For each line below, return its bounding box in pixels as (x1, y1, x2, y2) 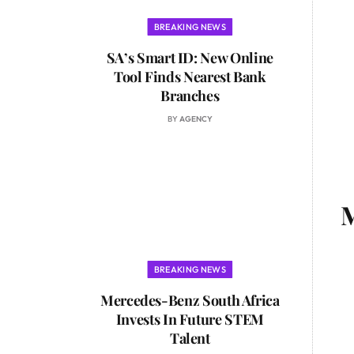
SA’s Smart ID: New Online (106, 47, 273, 67)
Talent (169, 329, 210, 348)
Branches (160, 85, 220, 105)
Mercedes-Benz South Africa (100, 291, 280, 311)
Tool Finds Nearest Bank (113, 66, 266, 86)
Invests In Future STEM (115, 310, 264, 330)
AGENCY (179, 113, 213, 124)
